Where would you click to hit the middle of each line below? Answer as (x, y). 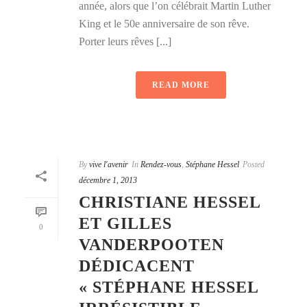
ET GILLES (125, 224)
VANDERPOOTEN (151, 245)
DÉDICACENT (137, 266)
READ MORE (181, 85)
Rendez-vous (161, 165)
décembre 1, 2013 (108, 181)
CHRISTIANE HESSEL (170, 202)
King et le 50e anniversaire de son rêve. (164, 24)
